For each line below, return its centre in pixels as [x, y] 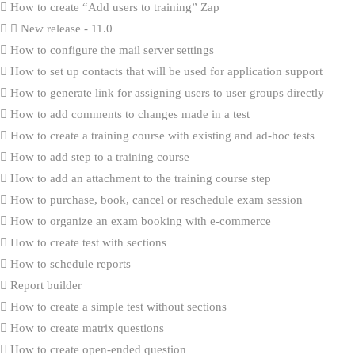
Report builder [44, 285]
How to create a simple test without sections [117, 306]
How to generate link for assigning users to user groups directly [166, 92]
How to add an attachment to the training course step [139, 178]
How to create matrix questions [86, 328]
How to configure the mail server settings [111, 50]
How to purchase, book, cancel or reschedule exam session [155, 199]
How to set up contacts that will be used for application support [165, 71]
